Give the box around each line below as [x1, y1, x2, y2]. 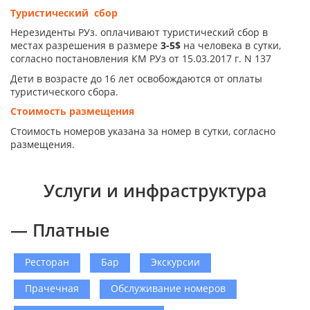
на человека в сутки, [181, 39, 281, 53]
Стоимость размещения [10, 104, 134, 118]
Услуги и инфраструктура [43, 178, 267, 202]
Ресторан [25, 255, 69, 268]
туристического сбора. [10, 84, 118, 98]
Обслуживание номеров [111, 281, 226, 295]
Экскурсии [151, 255, 200, 268]
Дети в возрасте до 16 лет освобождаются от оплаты [10, 71, 262, 85]
